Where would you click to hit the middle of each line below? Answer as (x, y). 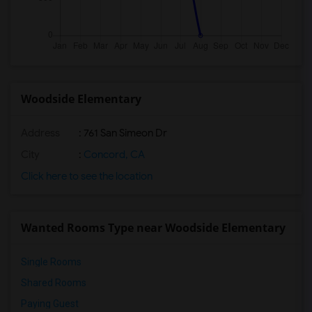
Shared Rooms (54, 283)
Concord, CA (113, 155)
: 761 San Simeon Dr (122, 133)
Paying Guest (50, 304)
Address (40, 133)
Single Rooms (51, 262)
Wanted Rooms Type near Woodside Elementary (153, 228)
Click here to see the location (87, 176)
